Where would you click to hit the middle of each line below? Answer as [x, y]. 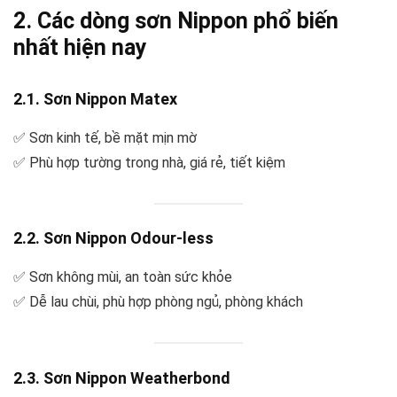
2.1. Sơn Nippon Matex [95, 98]
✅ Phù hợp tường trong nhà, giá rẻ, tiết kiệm [149, 162]
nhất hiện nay [80, 47]
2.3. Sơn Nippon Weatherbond [122, 378]
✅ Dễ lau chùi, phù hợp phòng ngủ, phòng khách [158, 302]
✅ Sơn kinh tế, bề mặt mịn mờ [105, 137]
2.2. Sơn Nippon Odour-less [113, 238]
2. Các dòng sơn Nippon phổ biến [176, 20]
